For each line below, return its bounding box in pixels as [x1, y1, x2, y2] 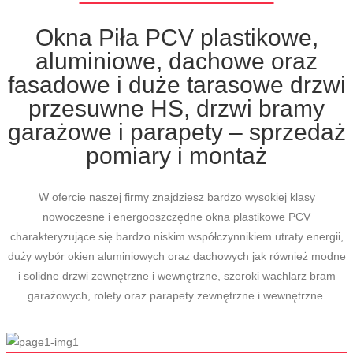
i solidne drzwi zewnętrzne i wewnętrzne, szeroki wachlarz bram [17, 269, 336, 283]
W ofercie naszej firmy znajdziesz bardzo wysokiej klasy [38, 191, 315, 204]
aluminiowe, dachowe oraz [35, 48, 318, 75]
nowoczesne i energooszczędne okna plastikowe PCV [43, 210, 310, 224]
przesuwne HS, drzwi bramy [28, 95, 325, 122]
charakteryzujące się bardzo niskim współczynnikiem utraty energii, [9, 230, 344, 243]
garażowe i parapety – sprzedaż [7, 119, 346, 146]
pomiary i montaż [86, 143, 267, 169]
